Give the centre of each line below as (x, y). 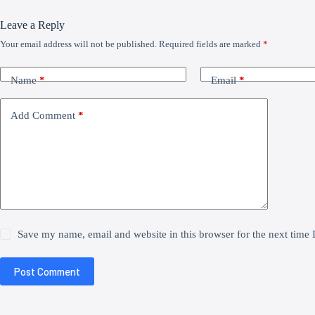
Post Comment (47, 271)
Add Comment (43, 116)
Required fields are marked (211, 44)
